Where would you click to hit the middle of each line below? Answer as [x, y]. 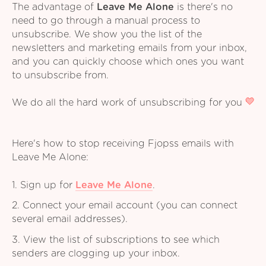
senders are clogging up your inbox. [96, 253]
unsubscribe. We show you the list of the [107, 34]
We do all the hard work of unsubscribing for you [129, 103]
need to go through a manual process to [106, 20]
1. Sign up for [44, 185]
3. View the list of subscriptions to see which [116, 240]
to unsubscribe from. [60, 75]
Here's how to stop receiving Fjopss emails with [123, 144]
